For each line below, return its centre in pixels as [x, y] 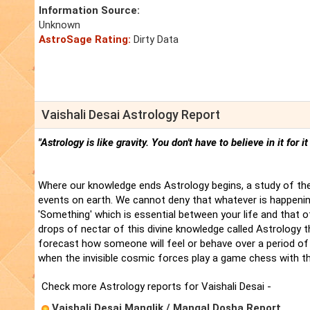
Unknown [60, 25]
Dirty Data [155, 40]
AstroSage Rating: [85, 40]
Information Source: [89, 11]
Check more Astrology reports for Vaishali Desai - [156, 287]
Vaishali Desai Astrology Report [131, 115]
